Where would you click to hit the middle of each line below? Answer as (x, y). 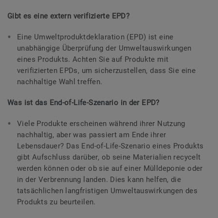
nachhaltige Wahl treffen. (60, 82)
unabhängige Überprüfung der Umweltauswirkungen (104, 48)
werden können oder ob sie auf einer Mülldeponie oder (110, 168)
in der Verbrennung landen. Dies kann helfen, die (99, 179)
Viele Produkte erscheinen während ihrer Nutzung (101, 123)
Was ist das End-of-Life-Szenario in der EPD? (83, 102)
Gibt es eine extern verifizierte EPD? (71, 16)
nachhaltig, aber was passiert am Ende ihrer (92, 135)
